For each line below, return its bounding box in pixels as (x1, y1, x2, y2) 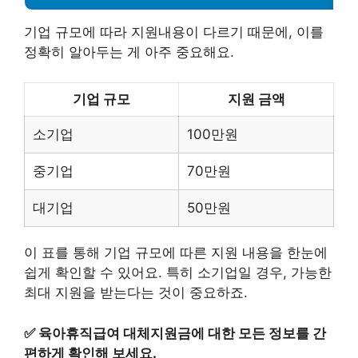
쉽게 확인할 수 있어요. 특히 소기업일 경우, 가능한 (24, 265, 332, 281)
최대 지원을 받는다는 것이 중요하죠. (24, 284, 248, 301)
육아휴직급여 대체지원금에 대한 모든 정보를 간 (38, 324, 326, 341)
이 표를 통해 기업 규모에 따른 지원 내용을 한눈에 (24, 245, 328, 261)
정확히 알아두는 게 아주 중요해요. (24, 43, 234, 60)
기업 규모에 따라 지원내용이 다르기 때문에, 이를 (24, 23, 324, 40)
